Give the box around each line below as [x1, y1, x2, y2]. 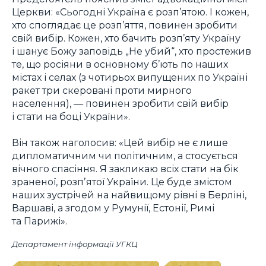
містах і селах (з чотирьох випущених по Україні [12, 71, 248, 83]
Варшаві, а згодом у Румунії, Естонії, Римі [12, 202, 214, 214]
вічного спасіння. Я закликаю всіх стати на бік [12, 163, 239, 175]
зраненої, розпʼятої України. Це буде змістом [12, 176, 232, 188]
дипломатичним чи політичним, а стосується [12, 150, 238, 162]
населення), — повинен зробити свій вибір [12, 97, 229, 109]
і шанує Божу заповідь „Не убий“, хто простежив [12, 45, 251, 57]
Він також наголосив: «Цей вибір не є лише [12, 137, 228, 149]
